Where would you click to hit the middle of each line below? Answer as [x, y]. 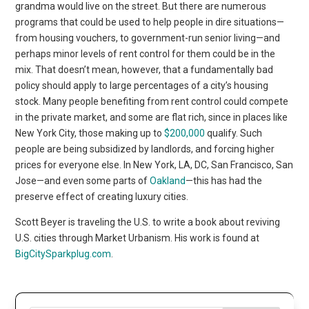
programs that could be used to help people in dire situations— [150, 22]
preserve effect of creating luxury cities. [102, 196]
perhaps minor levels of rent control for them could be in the [146, 53]
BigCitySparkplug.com [63, 253]
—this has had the [224, 180]
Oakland [168, 180]
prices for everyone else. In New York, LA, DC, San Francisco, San [154, 165]
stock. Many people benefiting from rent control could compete [152, 101]
